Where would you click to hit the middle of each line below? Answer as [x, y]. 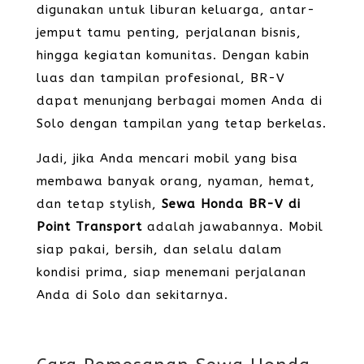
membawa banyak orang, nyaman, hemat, [175, 181]
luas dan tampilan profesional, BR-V [160, 78]
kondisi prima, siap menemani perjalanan [171, 272]
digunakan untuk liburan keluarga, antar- [175, 10]
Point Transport [89, 227]
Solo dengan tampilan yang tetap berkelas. [181, 123]
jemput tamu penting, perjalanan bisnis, [169, 32]
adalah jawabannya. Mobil [232, 227]
